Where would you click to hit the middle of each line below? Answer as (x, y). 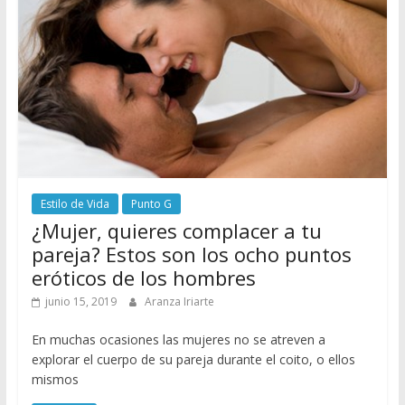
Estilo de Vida (75, 203)
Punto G (151, 203)
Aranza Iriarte (179, 301)
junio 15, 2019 (80, 301)
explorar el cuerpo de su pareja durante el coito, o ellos (193, 359)
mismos (55, 379)
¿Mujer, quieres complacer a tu (176, 230)
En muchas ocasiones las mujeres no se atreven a (178, 339)
